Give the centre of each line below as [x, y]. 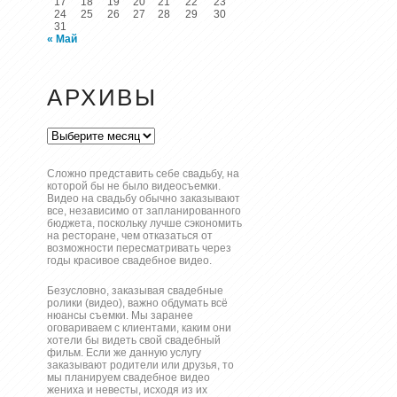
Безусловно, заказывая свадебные [135, 290]
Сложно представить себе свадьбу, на [143, 174]
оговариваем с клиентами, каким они [139, 327]
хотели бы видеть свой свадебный [133, 340]
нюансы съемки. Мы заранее [120, 315]
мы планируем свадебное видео [128, 377]
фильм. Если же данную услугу [124, 352]
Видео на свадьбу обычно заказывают [143, 199]
